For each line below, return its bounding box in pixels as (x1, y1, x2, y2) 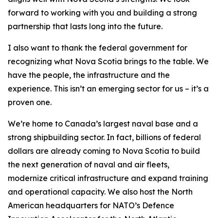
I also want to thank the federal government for (8, 43, 187, 53)
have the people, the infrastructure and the (8, 70, 170, 80)
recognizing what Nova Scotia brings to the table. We (8, 56, 209, 66)
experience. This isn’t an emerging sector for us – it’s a (8, 84, 209, 93)
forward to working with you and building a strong (8, 8, 197, 18)
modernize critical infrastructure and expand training (8, 173, 208, 183)
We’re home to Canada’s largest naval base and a (8, 119, 198, 128)
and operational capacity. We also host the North (8, 187, 193, 197)
